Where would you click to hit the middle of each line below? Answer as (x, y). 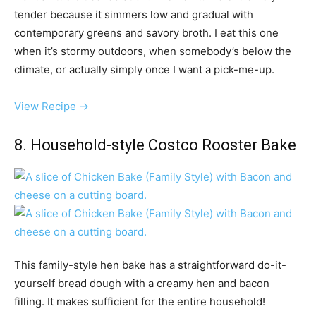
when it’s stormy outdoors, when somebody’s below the (153, 51)
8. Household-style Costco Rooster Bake (155, 145)
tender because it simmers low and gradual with (134, 15)
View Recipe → (51, 107)
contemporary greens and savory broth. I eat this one (146, 33)
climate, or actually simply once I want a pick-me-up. (144, 70)
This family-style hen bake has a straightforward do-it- (150, 265)
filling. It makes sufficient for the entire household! (140, 302)
